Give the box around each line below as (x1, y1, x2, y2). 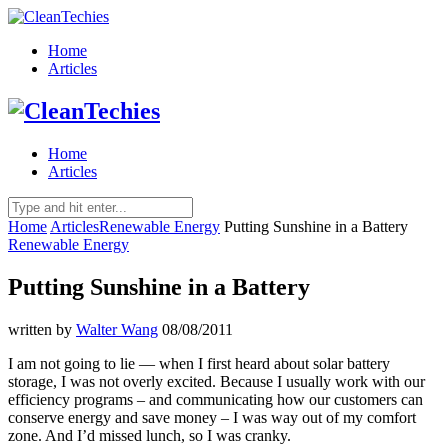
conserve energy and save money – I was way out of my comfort (8, 408, 416, 426)
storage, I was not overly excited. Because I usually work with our (8, 372, 425, 390)
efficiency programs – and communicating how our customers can (8, 390, 423, 408)
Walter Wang (76, 320, 158, 338)
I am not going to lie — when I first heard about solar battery (8, 354, 390, 372)
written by (8, 320, 76, 338)
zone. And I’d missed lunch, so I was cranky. (8, 426, 291, 444)
